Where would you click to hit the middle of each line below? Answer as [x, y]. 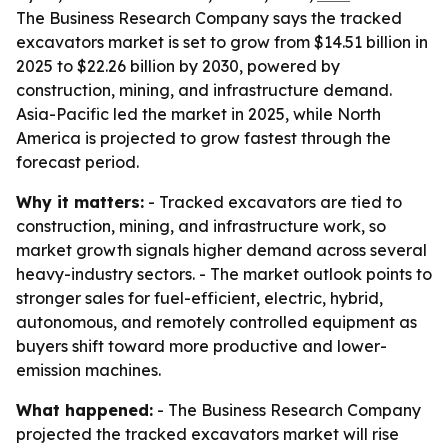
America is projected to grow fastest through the [203, 138]
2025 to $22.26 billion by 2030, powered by [178, 66]
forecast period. [77, 162]
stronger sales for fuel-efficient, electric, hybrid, [199, 298]
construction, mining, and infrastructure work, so [201, 226]
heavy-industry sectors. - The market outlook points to [224, 274]
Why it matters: [80, 202]
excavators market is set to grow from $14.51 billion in [222, 42]
